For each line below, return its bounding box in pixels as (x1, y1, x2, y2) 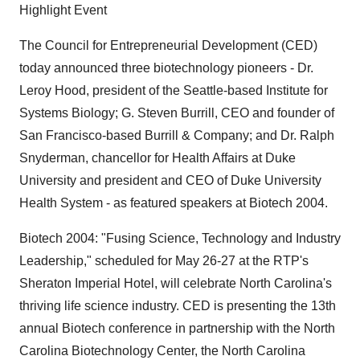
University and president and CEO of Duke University (19, 174, 321, 187)
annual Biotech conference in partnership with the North (19, 321, 335, 335)
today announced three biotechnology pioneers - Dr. (19, 61, 313, 75)
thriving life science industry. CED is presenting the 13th (19, 299, 336, 313)
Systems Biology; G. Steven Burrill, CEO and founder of (19, 106, 334, 120)
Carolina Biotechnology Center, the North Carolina (19, 344, 305, 358)
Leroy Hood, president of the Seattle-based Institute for (19, 84, 328, 97)
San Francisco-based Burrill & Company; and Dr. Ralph (19, 129, 334, 142)
